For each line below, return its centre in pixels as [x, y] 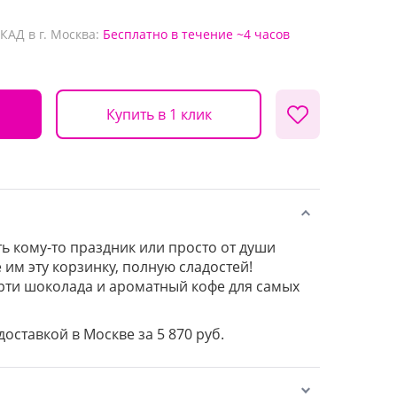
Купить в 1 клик [159, 114]
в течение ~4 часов [230, 34]
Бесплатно [135, 34]
